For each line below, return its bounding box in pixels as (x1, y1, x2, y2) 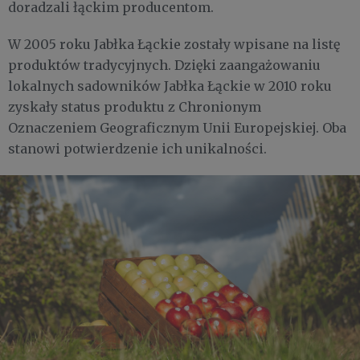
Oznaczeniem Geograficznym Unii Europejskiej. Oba (8, 120, 346, 137)
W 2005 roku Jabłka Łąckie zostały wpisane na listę (8, 36, 340, 53)
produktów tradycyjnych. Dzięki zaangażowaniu (8, 57, 321, 74)
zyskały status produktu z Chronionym (8, 99, 261, 116)
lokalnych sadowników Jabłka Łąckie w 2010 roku (8, 78, 332, 95)
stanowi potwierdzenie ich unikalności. (8, 141, 267, 157)
